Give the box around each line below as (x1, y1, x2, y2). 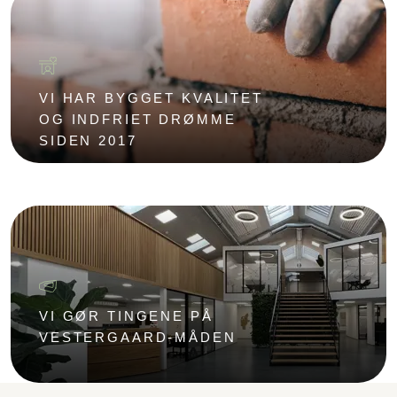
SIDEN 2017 (39, 133, 137, 149)
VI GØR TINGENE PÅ (39, 308, 214, 324)
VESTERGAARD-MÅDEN (39, 330, 237, 346)
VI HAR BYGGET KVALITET (39, 90, 263, 106)
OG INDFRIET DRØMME (39, 112, 237, 128)
